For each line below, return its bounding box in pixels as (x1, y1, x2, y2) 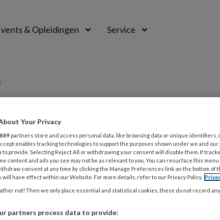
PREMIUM (138, 119, 181, 130)
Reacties (86, 143, 117, 153)
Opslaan (49, 143, 80, 153)
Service (107, 24, 136, 35)
